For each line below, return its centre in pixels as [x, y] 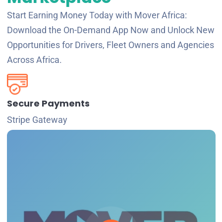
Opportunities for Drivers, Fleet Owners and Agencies [110, 45]
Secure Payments [48, 104]
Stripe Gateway [37, 120]
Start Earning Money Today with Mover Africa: [97, 15]
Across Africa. [34, 60]
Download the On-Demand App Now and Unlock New [111, 30]
